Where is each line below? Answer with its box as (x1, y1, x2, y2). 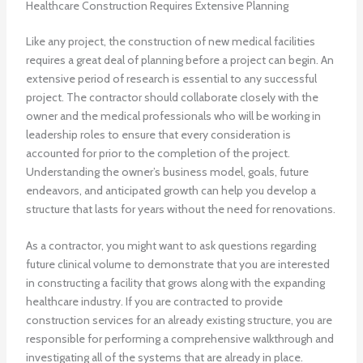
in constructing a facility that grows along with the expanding (25, 275, 325, 291)
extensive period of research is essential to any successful (25, 71, 317, 87)
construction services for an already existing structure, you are (25, 313, 332, 328)
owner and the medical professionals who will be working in (25, 109, 321, 124)
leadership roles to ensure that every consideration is (25, 127, 291, 143)
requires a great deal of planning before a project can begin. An (25, 53, 334, 68)
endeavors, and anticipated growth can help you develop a (25, 183, 316, 199)
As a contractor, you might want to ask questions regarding (25, 238, 316, 254)
